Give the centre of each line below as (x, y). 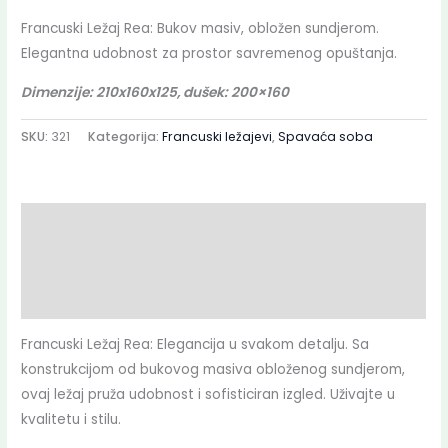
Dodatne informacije (96, 261)
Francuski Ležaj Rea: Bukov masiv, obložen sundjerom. (200, 29)
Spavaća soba (326, 136)
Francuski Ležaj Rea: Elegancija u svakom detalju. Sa (195, 345)
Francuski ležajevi (217, 136)
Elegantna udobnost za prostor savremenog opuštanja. (209, 54)
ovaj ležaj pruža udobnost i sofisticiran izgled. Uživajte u (208, 395)
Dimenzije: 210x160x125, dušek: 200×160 (155, 93)
